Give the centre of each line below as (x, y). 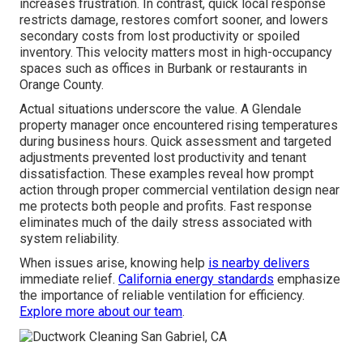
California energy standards (196, 280)
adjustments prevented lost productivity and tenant (163, 158)
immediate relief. (69, 280)
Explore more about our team (101, 312)
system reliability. (69, 239)
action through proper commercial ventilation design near (179, 190)
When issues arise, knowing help (114, 263)
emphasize (307, 280)
